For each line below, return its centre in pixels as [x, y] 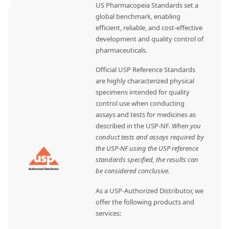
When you [187, 126]
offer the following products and [145, 202]
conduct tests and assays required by [150, 137]
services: [109, 213]
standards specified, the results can [147, 160]
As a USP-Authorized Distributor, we [150, 190]
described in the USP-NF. [134, 126]
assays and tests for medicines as [146, 115]
